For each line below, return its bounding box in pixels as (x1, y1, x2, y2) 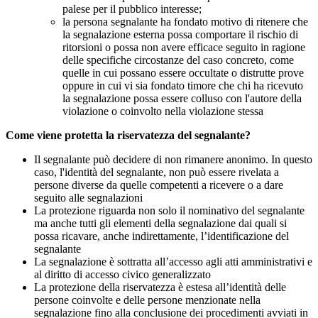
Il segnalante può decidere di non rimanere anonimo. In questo (34, 153, 312, 166)
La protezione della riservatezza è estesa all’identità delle (34, 281, 286, 294)
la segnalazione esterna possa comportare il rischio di (62, 28, 298, 41)
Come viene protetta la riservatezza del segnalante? (6, 129, 251, 142)
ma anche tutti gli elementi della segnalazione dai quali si (34, 217, 287, 230)
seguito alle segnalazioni (34, 192, 143, 204)
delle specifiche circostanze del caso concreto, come (62, 54, 294, 67)
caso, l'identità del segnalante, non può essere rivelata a (34, 166, 279, 179)
